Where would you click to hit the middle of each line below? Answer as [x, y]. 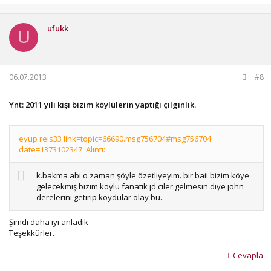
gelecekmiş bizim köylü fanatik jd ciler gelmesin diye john [140, 186]
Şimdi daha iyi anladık [50, 222]
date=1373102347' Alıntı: [62, 149]
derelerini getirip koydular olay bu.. [100, 197]
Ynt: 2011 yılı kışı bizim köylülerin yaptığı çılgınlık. [103, 105]
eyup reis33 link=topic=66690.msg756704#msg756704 [115, 138]
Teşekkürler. [32, 233]
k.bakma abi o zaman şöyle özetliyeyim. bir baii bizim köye [143, 175]
